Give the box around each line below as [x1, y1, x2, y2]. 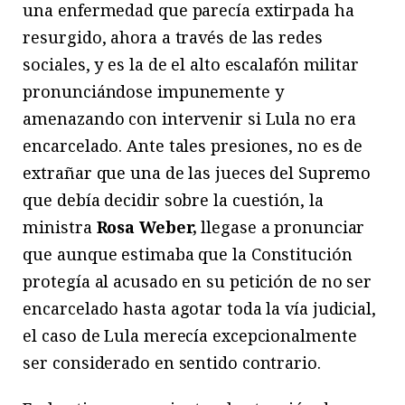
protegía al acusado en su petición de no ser [23, 270, 372, 293]
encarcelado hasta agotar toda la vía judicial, [23, 297, 376, 320]
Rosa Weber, [96, 216, 197, 239]
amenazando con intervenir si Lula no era [23, 108, 356, 130]
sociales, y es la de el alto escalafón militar [23, 53, 359, 76]
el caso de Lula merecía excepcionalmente [23, 325, 357, 347]
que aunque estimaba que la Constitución [23, 243, 353, 266]
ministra [23, 216, 97, 239]
